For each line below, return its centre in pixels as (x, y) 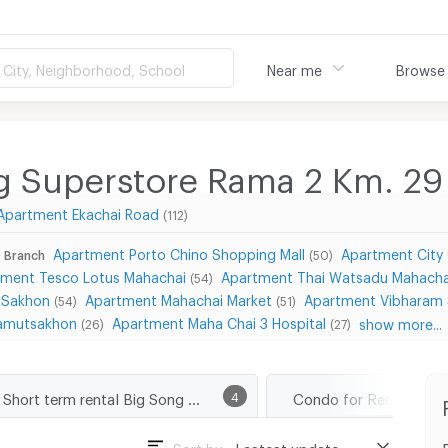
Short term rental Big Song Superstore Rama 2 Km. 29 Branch (193, 395)
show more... (400, 321)
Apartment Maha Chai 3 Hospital (219, 320)
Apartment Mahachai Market (178, 297)
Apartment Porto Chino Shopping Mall (179, 251)
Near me (294, 67)
